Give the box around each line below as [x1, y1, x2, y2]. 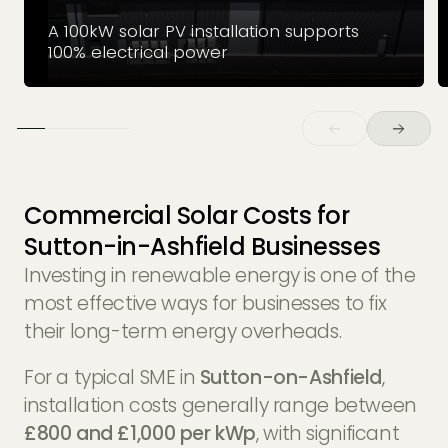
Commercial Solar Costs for [23, 199, 350, 233]
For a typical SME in [23, 364, 200, 392]
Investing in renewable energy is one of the [23, 262, 416, 290]
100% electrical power [47, 39, 228, 64]
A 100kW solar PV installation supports [47, 18, 359, 43]
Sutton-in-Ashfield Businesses [23, 230, 381, 264]
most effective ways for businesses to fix [23, 290, 387, 318]
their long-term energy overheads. [23, 318, 342, 346]
